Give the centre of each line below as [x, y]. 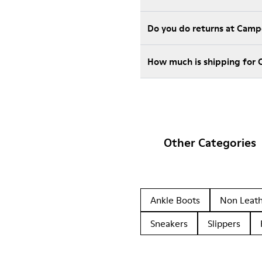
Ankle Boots [175, 200]
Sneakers [169, 223]
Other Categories [210, 143]
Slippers [224, 223]
